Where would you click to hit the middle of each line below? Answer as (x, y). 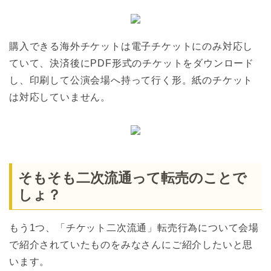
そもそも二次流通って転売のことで (132, 178)
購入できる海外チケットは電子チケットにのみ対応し (131, 47)
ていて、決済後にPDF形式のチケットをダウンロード (132, 64)
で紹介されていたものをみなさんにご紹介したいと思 (131, 244)
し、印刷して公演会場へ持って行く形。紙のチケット (131, 80)
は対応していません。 (60, 97)
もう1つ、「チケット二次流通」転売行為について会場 (134, 227)
